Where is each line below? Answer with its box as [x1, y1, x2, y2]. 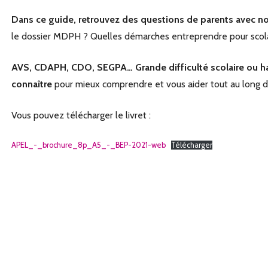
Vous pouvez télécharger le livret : [11, 109, 151, 121]
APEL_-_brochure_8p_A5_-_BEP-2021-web [11, 140, 166, 150]
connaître [11, 78, 52, 90]
